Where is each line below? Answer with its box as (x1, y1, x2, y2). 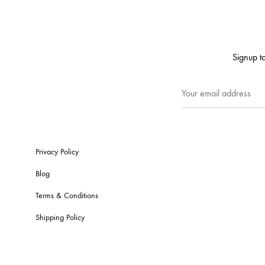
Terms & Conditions (35, 190, 98, 201)
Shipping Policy (35, 212, 85, 223)
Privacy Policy (35, 147, 79, 157)
